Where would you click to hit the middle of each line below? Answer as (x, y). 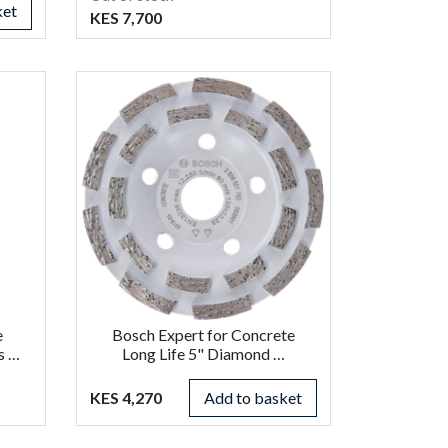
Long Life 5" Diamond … (203, 353)
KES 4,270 (125, 397)
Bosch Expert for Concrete (203, 334)
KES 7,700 (125, 17)
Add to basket (252, 397)
